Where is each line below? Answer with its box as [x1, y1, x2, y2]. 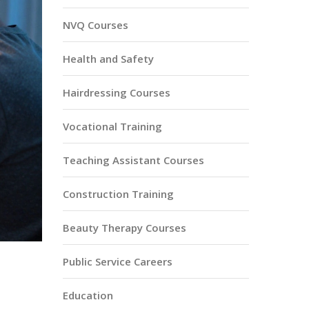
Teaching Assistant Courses [63, 153, 204, 167]
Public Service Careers [63, 255, 172, 268]
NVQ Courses [63, 18, 128, 32]
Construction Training [63, 187, 174, 201]
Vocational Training [63, 119, 162, 133]
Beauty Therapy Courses [63, 221, 186, 235]
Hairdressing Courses [63, 86, 170, 99]
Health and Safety [63, 52, 154, 66]
